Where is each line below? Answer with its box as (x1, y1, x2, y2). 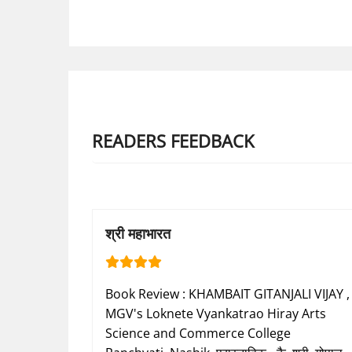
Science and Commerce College (105, 324, 291, 343)
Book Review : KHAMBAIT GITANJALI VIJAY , (105, 285, 350, 303)
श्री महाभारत (105, 224, 170, 244)
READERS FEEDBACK (92, 128, 254, 152)
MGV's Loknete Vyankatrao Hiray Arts (105, 305, 326, 323)
